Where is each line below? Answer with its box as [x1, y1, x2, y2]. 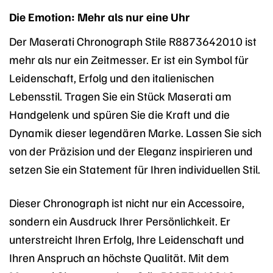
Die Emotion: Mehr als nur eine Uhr [9, 9, 190, 24]
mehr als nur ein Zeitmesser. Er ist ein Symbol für [9, 51, 249, 66]
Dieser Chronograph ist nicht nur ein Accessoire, [9, 194, 244, 210]
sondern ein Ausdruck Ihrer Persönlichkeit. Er [9, 213, 230, 228]
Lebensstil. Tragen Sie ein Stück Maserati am [9, 88, 232, 103]
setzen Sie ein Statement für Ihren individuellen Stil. [9, 161, 260, 176]
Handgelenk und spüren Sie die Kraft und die [9, 106, 230, 121]
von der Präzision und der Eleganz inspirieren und [9, 143, 253, 158]
